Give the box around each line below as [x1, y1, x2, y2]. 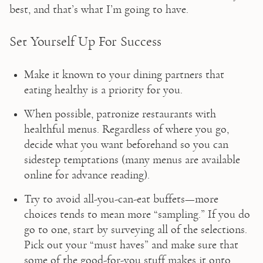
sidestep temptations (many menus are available [23, 153, 240, 166]
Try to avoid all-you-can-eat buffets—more [23, 193, 218, 205]
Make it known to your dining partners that [23, 68, 224, 80]
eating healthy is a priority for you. [23, 83, 183, 96]
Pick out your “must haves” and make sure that [23, 238, 238, 251]
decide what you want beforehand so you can [23, 138, 228, 150]
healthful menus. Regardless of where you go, [23, 123, 229, 135]
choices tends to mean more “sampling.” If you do [23, 208, 250, 220]
